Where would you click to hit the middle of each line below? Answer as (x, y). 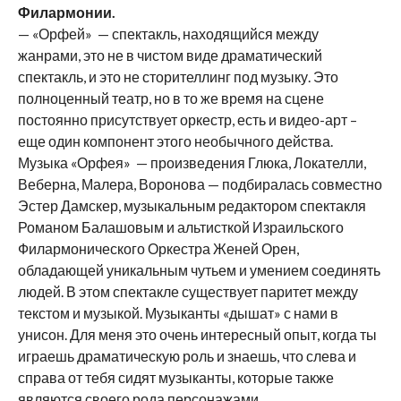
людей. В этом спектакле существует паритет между (188, 292)
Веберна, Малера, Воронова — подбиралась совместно (200, 184)
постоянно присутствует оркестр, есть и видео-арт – (187, 120)
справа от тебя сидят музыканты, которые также (175, 378)
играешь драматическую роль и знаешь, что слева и (187, 356)
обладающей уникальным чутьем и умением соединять (199, 270)
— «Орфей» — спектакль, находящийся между (168, 34)
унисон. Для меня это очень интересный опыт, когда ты (197, 335)
